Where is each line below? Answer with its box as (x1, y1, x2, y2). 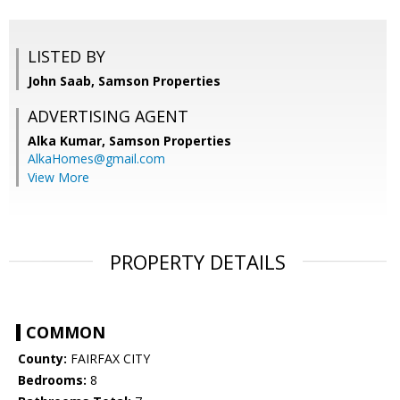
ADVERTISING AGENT (28, 105, 188, 128)
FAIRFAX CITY (67, 350, 150, 368)
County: (18, 350, 67, 368)
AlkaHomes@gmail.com (28, 150, 165, 168)
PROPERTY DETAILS (110, 248, 286, 276)
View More (28, 169, 89, 187)
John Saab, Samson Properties (28, 72, 221, 90)
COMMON (26, 321, 105, 344)
